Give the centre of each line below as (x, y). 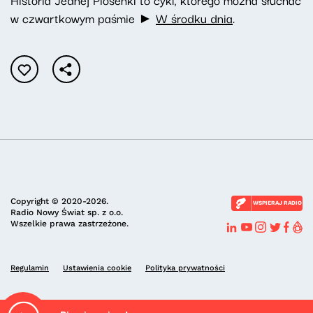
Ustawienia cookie (97, 268)
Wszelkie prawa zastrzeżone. (70, 224)
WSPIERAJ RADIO (277, 203)
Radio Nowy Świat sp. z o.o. (67, 213)
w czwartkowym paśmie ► (83, 18)
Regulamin (30, 268)
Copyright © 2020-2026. (59, 202)
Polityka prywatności (185, 268)
